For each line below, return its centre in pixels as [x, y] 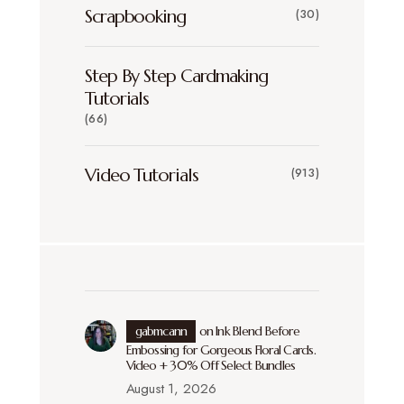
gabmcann [161, 331]
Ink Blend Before [257, 331]
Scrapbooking [135, 16]
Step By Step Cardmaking [176, 76]
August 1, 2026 [171, 388]
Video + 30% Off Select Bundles [211, 365]
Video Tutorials [142, 175]
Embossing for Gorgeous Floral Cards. [220, 349]
